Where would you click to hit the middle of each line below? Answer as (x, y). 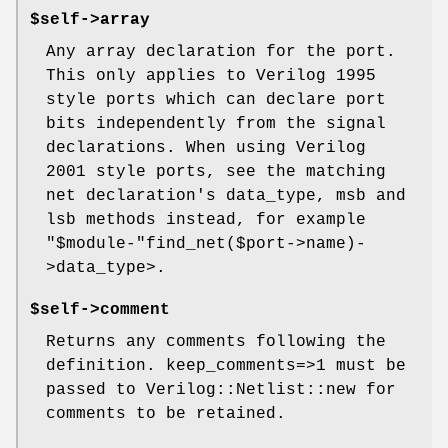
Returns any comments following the (216, 342)
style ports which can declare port (216, 100)
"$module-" (96, 244)
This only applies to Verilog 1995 (211, 76)
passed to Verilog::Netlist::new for (221, 390)
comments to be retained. (166, 414)
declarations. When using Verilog (206, 148)
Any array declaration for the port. (221, 52)
